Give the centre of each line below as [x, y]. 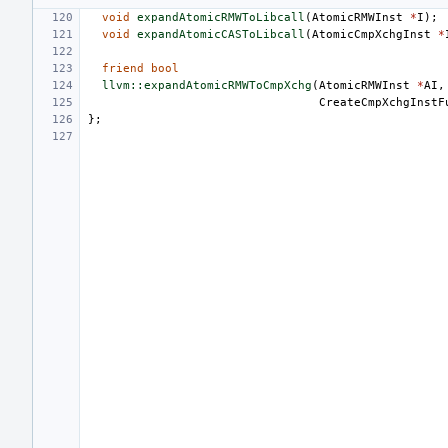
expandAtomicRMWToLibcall [221, 17]
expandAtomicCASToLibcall [221, 34]
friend [123, 68]
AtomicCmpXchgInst [371, 34]
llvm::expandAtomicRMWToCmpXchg [207, 85]
